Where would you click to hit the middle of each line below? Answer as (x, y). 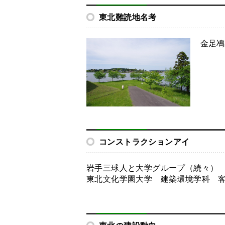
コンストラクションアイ (144, 142)
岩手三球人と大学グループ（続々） (152, 168)
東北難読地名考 (128, 17)
